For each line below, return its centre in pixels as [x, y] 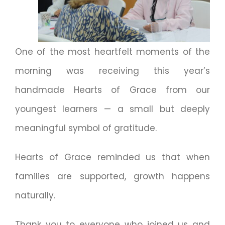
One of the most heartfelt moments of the [113, 52]
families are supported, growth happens [113, 177]
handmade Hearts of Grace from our [113, 90]
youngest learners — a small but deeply [113, 109]
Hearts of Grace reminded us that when [113, 157]
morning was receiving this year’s [113, 71]
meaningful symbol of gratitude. [86, 128]
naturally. [35, 196]
